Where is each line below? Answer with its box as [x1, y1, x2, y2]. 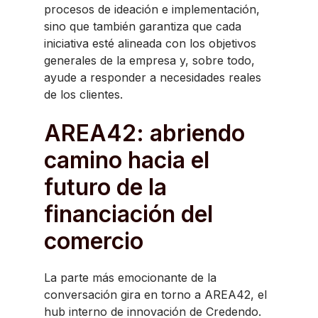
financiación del [44, 200, 213, 228]
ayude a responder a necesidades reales [44, 70, 261, 84]
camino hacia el [44, 146, 209, 174]
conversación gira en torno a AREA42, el [44, 287, 267, 302]
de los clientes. [44, 87, 123, 102]
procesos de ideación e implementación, [44, 2, 260, 16]
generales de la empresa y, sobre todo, [44, 53, 255, 67]
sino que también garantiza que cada [44, 19, 241, 33]
